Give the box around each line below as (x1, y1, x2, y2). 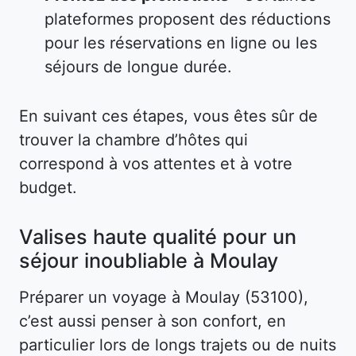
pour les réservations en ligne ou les (44, 33, 317, 53)
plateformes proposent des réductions (44, 10, 331, 29)
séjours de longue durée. (44, 57, 232, 77)
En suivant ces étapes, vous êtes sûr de (19, 106, 318, 126)
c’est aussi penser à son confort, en (19, 311, 286, 331)
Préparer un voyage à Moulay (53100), (19, 288, 308, 308)
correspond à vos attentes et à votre (19, 154, 292, 174)
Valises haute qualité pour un (19, 224, 296, 250)
